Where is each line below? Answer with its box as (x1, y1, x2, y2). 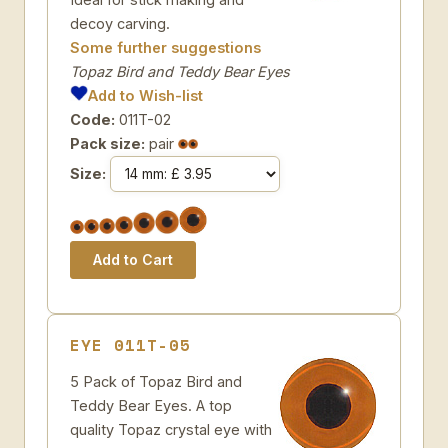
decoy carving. (70, 15, 170, 32)
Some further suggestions (70, 39, 261, 56)
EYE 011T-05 (70, 333, 191, 357)
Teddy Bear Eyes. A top (70, 397, 232, 414)
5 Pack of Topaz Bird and (70, 373, 242, 390)
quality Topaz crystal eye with (70, 421, 272, 438)
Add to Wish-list (88, 87, 204, 104)
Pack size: (70, 135, 145, 152)
